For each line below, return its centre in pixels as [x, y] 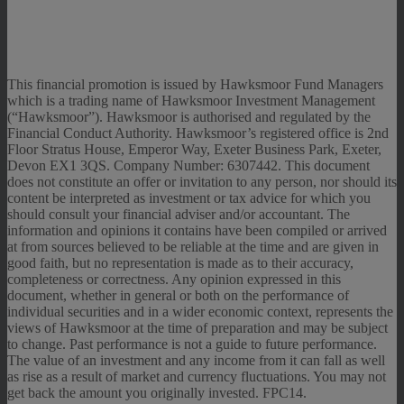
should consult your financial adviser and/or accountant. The [179, 215]
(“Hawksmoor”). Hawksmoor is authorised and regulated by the [189, 117]
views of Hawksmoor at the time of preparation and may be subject [197, 328]
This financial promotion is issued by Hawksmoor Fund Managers [195, 85]
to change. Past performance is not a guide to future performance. [192, 344]
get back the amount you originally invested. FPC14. [157, 393]
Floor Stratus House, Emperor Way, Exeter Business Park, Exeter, [194, 150]
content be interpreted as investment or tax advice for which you [189, 198]
